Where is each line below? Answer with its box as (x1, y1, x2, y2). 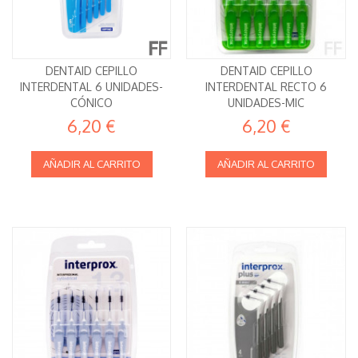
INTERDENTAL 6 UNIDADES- (20, 79, 164, 93)
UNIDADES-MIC (228, 95, 305, 109)
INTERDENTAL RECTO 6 (205, 79, 328, 93)
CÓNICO (70, 95, 113, 109)
